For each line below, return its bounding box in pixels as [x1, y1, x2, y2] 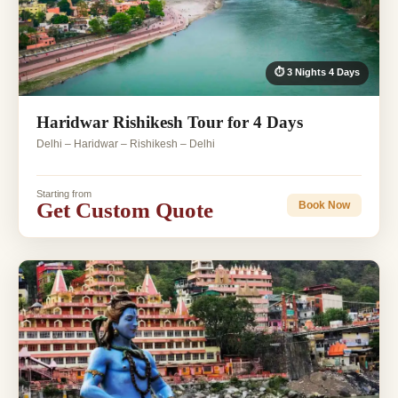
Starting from [36, 188, 92, 200]
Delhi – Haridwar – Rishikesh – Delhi [36, 138, 215, 151]
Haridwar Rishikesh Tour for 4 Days [36, 113, 303, 132]
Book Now [298, 198, 350, 211]
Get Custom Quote [36, 198, 213, 223]
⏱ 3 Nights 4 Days [275, 67, 360, 78]
